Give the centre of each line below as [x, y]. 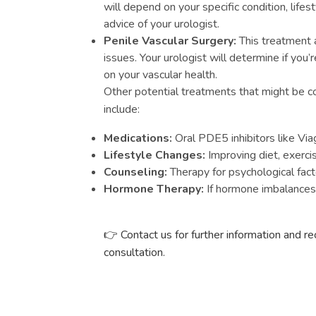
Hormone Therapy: [154, 189]
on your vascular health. [160, 75]
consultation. [134, 253]
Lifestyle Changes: [154, 155]
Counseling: [135, 172]
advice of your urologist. [162, 24]
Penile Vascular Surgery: [170, 41]
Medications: [138, 138]
